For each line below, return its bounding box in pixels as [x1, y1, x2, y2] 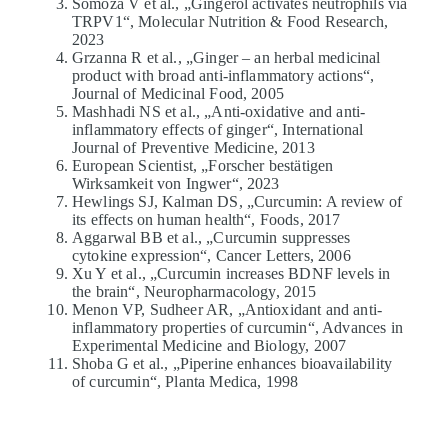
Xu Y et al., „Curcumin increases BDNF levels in [72, 264, 391, 282]
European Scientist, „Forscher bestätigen [72, 156, 334, 174]
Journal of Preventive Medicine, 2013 [72, 138, 315, 156]
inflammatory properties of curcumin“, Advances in [72, 318, 403, 336]
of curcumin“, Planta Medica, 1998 [72, 372, 299, 390]
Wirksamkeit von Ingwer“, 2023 [72, 174, 280, 192]
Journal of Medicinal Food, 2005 [72, 84, 284, 102]
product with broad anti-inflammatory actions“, [72, 66, 375, 84]
